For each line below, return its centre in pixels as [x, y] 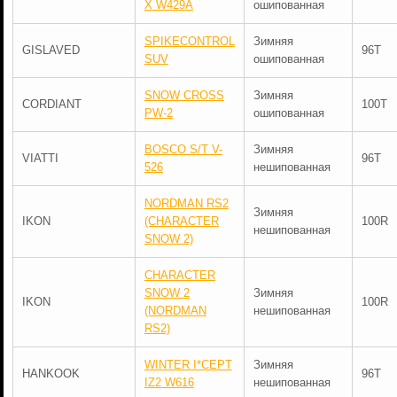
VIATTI [40, 158]
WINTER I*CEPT [188, 365]
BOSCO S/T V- [183, 149]
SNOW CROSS [184, 95]
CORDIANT [51, 104]
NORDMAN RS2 [186, 203]
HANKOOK [51, 374]
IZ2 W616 [169, 382]
